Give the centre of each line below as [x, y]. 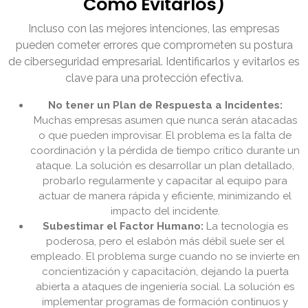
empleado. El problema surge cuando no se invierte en [165, 257]
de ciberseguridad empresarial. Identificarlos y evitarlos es [154, 62]
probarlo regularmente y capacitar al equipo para [165, 181]
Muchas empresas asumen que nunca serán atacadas [165, 121]
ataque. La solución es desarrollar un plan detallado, [165, 166]
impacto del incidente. [165, 211]
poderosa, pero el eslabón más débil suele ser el [165, 242]
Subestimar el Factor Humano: [123, 227]
